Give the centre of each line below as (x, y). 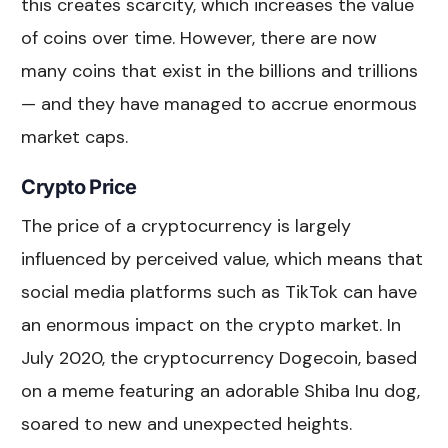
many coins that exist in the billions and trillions (220, 70)
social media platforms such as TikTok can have (219, 291)
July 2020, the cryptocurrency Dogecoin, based (219, 357)
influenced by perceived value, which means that (222, 258)
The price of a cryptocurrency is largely (186, 225)
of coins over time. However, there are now (199, 37)
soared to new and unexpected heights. (187, 423)
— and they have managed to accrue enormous (219, 103)
